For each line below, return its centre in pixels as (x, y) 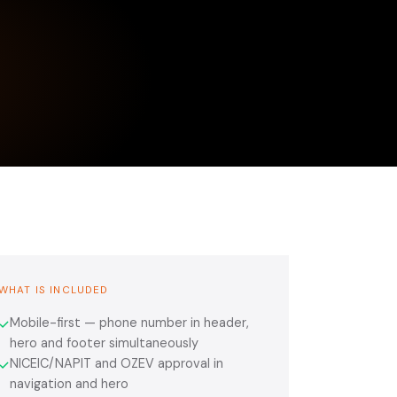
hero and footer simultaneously (104, 343)
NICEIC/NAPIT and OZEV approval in (117, 363)
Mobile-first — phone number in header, (129, 322)
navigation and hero (69, 383)
